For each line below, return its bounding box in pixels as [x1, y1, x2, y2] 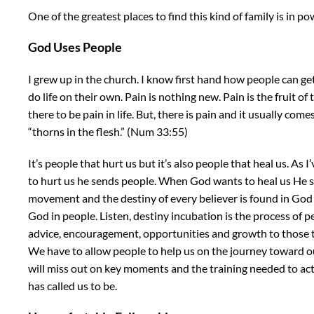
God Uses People [28, 39, 122, 55]
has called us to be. [28, 278, 117, 292]
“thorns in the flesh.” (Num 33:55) [28, 124, 188, 138]
